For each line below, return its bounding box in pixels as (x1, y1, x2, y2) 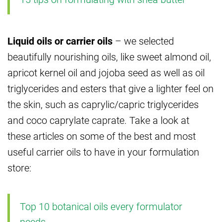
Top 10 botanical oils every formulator (20, 199, 182, 213)
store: (7, 161, 31, 174)
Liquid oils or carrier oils (7, 34, 112, 47)
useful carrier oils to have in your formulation (7, 145, 199, 158)
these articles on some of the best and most (7, 129, 196, 142)
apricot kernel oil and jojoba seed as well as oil (7, 65, 205, 79)
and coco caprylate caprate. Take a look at (7, 113, 189, 126)
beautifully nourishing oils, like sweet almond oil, (7, 50, 211, 63)
